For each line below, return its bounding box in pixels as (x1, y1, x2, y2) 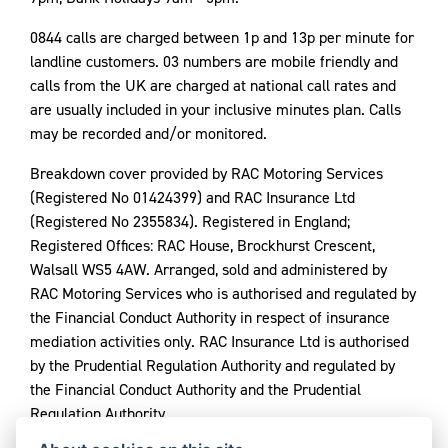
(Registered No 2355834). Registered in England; (30, 211, 350, 232)
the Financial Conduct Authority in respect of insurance (30, 307, 390, 328)
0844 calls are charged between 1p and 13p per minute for (30, 27, 414, 48)
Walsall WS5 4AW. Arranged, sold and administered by (30, 259, 387, 280)
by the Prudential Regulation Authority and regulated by (30, 355, 395, 376)
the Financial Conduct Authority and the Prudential (30, 379, 361, 400)
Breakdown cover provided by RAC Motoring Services (30, 163, 383, 184)
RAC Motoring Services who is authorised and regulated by (30, 283, 416, 304)
